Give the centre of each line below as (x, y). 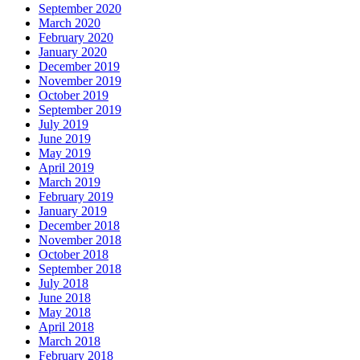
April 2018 (66, 327)
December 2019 (79, 67)
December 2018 (79, 226)
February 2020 (76, 38)
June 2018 (65, 298)
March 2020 (70, 23)
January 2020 (73, 52)
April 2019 (66, 168)
